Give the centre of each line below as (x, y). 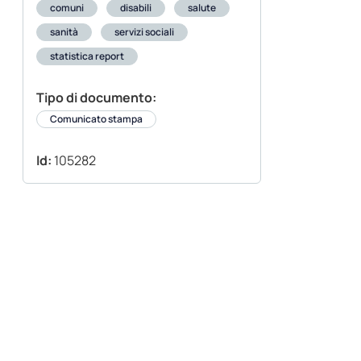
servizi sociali (144, 32)
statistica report (87, 56)
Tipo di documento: (96, 98)
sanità (64, 32)
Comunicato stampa (96, 119)
